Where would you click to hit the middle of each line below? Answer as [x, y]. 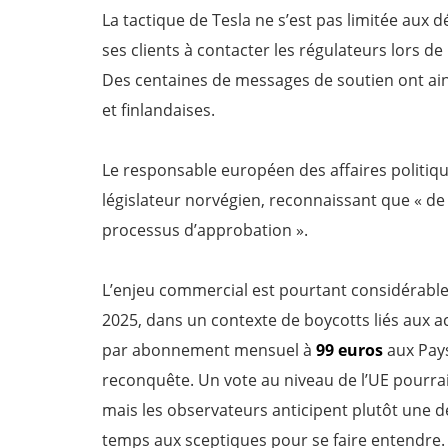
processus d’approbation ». [205, 230]
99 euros [349, 350]
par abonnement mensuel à [209, 350]
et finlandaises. [158, 110]
